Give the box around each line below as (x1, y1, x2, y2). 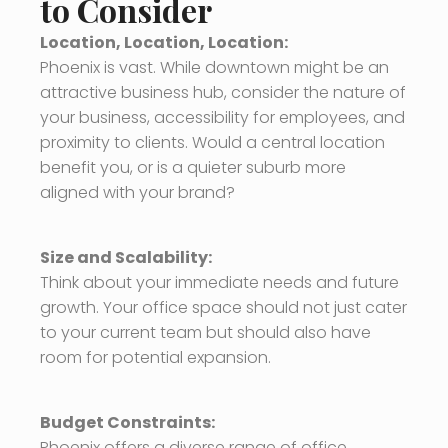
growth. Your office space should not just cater (40, 296, 407, 319)
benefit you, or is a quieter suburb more (40, 156, 346, 179)
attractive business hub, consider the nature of (40, 81, 406, 104)
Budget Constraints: (40, 411, 215, 434)
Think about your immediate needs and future (40, 271, 399, 294)
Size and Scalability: (40, 246, 212, 269)
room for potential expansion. (40, 346, 271, 369)
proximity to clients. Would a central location (40, 131, 385, 154)
